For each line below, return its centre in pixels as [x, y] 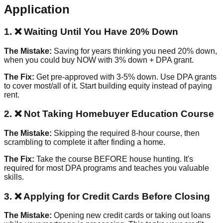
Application [37, 9]
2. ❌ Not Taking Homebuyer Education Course [109, 114]
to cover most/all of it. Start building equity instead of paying [108, 86]
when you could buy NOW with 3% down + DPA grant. [99, 60]
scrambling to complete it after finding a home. [85, 142]
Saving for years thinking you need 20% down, [134, 51]
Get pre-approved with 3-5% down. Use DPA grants [125, 77]
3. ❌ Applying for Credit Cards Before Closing [107, 196]
